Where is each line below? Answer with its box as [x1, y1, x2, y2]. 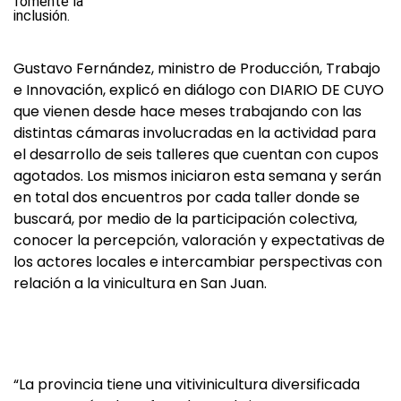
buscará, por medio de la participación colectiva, [13, 209, 357, 230]
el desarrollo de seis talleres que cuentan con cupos [13, 144, 379, 166]
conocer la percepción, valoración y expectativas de [13, 230, 385, 252]
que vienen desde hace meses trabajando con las [13, 101, 362, 123]
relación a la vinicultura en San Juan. [13, 273, 267, 294]
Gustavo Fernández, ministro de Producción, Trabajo [13, 58, 380, 80]
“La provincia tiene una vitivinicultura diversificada [13, 374, 360, 396]
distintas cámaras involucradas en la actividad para [13, 123, 376, 144]
